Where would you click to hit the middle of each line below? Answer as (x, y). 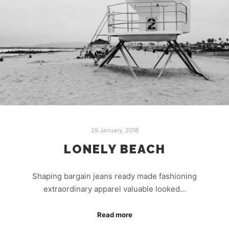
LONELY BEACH (114, 150)
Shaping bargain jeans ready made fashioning (114, 176)
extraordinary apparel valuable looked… (114, 189)
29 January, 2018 (114, 131)
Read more (114, 215)
